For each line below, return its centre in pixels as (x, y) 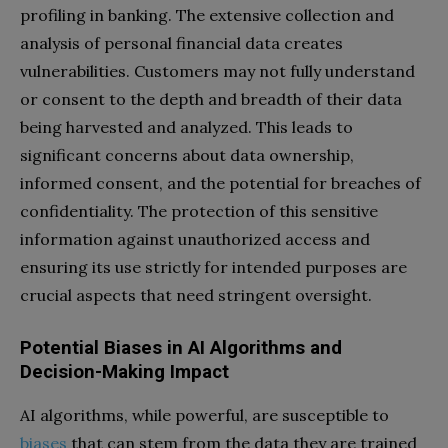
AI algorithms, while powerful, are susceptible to (204, 414)
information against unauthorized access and (195, 238)
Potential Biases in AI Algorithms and (181, 347)
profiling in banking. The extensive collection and (207, 14)
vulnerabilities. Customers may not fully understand (217, 70)
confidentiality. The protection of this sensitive (199, 210)
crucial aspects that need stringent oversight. (196, 294)
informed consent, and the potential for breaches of (220, 182)
